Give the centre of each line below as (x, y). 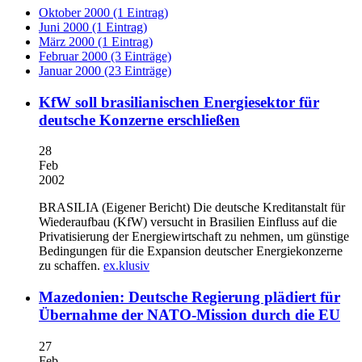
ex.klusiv (126, 266)
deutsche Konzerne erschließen (139, 120)
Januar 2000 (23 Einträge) (105, 71)
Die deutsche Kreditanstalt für (267, 208)
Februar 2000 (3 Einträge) (105, 56)
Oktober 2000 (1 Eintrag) (103, 13)
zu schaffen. (71, 266)
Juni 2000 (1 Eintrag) (93, 27)
